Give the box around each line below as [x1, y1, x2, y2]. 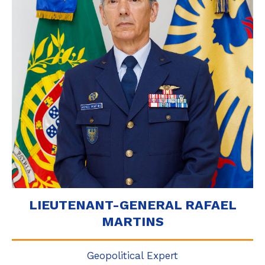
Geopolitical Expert [87, 250, 178, 261]
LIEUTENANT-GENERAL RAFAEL [28, 198, 237, 212]
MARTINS [101, 214, 164, 229]
